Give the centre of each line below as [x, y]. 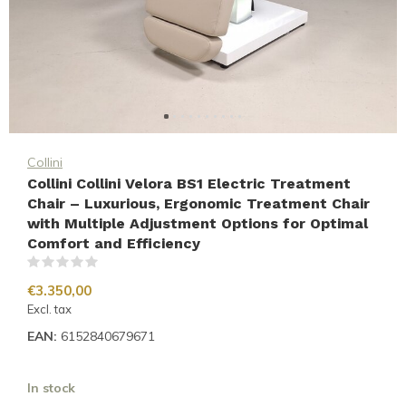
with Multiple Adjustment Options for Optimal [198, 223]
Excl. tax [49, 309]
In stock [51, 388]
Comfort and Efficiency [114, 243]
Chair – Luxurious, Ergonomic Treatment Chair [198, 203]
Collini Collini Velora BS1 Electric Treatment [189, 184]
